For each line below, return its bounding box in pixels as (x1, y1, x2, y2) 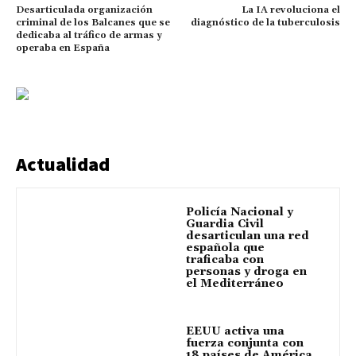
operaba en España (16, 41, 110, 54)
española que (186, 240, 265, 255)
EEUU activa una (186, 323, 284, 339)
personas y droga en (186, 264, 307, 279)
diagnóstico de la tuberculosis (190, 16, 340, 29)
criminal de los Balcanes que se (16, 16, 170, 29)
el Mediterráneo (186, 276, 284, 291)
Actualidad (16, 151, 110, 176)
